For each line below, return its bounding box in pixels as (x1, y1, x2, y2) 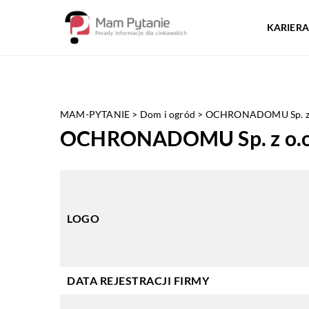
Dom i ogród (139, 108, 196, 120)
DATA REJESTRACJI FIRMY (67, 274, 209, 287)
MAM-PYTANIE (60, 108, 130, 120)
